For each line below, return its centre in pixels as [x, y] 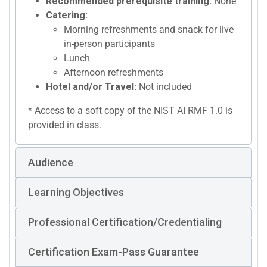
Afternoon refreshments [114, 73]
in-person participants [109, 44]
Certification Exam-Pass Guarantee [114, 252]
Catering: [67, 15]
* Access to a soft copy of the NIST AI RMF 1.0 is [130, 111]
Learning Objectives [76, 193]
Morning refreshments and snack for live [149, 30]
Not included [164, 87]
